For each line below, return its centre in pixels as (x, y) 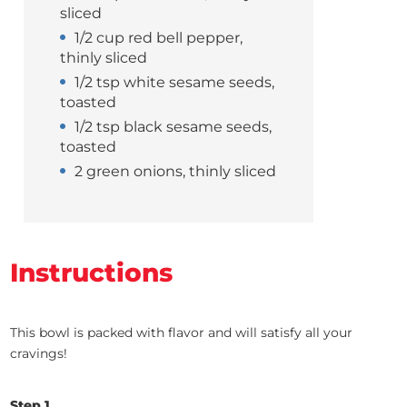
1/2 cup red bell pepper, (159, 38)
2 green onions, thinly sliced (176, 172)
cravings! (39, 354)
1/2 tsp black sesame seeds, (174, 127)
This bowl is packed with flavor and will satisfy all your (182, 333)
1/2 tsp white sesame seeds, (175, 83)
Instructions (92, 273)
